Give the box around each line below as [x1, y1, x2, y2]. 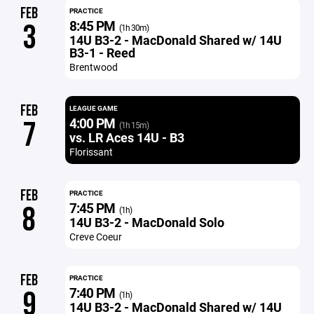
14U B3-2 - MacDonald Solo [69, 214, 224, 231]
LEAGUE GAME [69, 103, 118, 113]
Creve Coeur [69, 230, 122, 243]
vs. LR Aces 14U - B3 [69, 129, 184, 146]
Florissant [69, 145, 113, 158]
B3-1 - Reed [69, 44, 135, 61]
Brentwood [69, 60, 118, 74]
